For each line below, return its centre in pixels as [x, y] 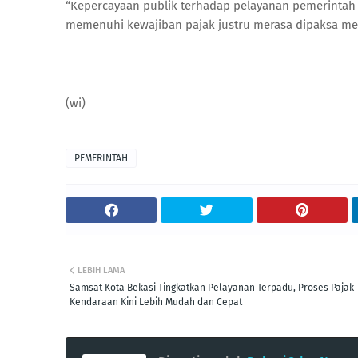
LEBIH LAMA [101, 270]
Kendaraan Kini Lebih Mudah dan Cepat [156, 302]
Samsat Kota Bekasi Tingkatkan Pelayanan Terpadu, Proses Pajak [212, 287]
